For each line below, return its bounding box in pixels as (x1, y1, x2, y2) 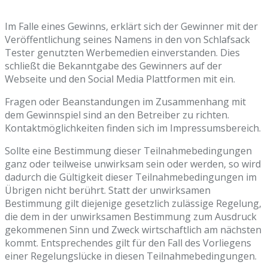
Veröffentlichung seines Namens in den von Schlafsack (5, 33, 250, 47)
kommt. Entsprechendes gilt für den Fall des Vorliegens (5, 236, 251, 250)
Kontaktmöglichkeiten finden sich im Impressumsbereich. (5, 121, 261, 135)
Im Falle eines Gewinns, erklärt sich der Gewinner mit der (5, 20, 258, 33)
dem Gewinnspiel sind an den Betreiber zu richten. (5, 108, 229, 122)
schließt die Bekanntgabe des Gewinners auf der (5, 59, 222, 73)
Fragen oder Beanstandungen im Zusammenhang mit (5, 95, 246, 109)
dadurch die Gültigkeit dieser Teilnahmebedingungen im (5, 170, 257, 184)
